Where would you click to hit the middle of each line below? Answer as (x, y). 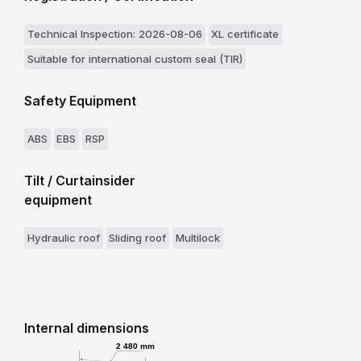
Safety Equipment (80, 100)
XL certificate (245, 34)
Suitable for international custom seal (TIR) (135, 58)
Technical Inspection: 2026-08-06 (114, 34)
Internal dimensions (87, 328)
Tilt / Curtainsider (80, 180)
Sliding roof (138, 238)
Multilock (197, 238)
